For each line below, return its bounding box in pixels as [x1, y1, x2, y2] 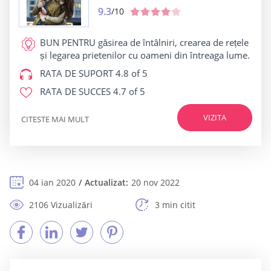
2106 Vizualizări [29, 199, 93, 211]
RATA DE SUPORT [40, 67, 113, 79]
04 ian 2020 [29, 177, 76, 188]
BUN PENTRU [40, 36, 96, 48]
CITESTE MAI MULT [21, 113, 89, 125]
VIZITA [203, 112, 226, 123]
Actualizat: [85, 177, 128, 188]
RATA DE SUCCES [40, 85, 111, 97]
